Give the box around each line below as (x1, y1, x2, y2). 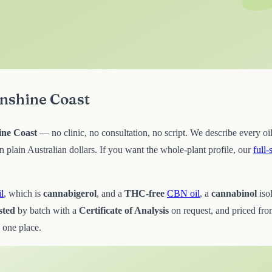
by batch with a (15, 205, 79, 216)
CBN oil (167, 188, 200, 199)
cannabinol (211, 188, 257, 199)
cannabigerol (43, 188, 97, 199)
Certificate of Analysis (79, 205, 169, 216)
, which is (4, 188, 43, 199)
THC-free (124, 188, 165, 199)
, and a (97, 188, 124, 199)
